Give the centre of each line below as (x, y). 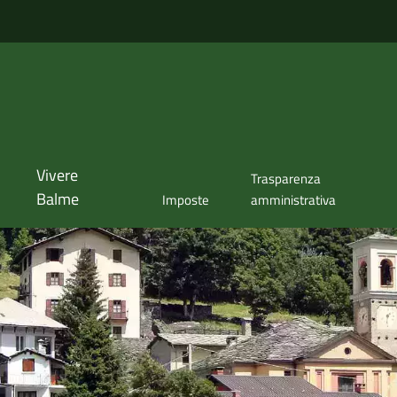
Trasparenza (286, 179)
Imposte (185, 200)
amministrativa (294, 200)
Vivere (57, 175)
